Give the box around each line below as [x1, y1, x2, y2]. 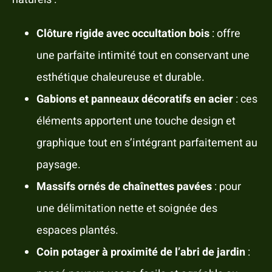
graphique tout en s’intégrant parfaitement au [36, 135, 257, 152]
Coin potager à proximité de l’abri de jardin [36, 244, 245, 261]
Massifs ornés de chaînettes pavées [36, 178, 212, 195]
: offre [209, 25, 240, 42]
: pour [211, 178, 241, 195]
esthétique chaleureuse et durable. [36, 69, 205, 86]
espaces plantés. [36, 222, 118, 239]
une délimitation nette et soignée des [36, 200, 217, 217]
